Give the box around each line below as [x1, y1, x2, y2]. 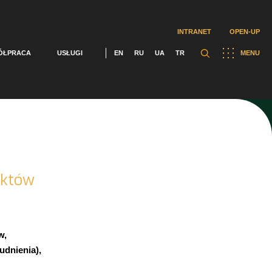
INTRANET [177, 28, 211, 35]
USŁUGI [57, 49, 83, 56]
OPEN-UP [229, 28, 260, 35]
